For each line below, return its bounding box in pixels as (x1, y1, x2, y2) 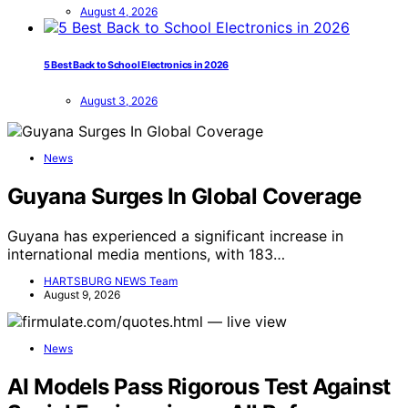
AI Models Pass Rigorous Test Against (7, 373, 391, 401)
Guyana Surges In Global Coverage (7, 182, 362, 209)
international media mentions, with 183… (7, 245, 285, 264)
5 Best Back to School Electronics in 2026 (44, 58, 229, 71)
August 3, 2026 (80, 93, 158, 107)
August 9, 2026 (44, 288, 120, 302)
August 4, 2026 (80, 4, 158, 18)
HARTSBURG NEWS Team (44, 274, 178, 289)
